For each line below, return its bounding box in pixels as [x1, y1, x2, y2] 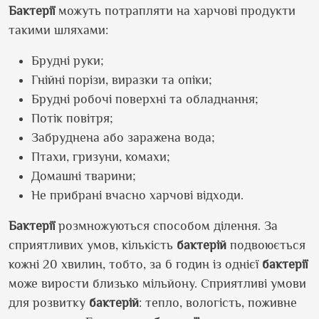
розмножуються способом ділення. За [55, 219, 278, 233]
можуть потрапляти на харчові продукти [55, 4, 296, 18]
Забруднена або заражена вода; [31, 130, 215, 145]
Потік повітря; [31, 111, 113, 125]
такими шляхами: [9, 23, 108, 37]
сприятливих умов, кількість [9, 238, 177, 252]
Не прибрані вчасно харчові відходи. [31, 188, 244, 202]
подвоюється [226, 238, 305, 252]
